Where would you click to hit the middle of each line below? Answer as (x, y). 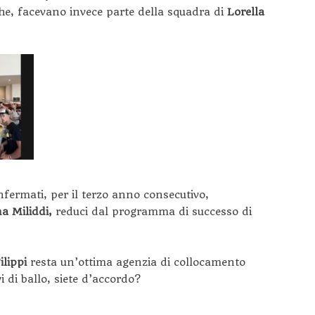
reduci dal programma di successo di (154, 211)
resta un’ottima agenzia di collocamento (138, 262)
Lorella (246, 12)
